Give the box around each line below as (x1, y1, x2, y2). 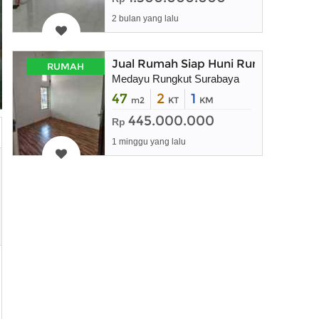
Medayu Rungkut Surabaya (112, 73, 239, 85)
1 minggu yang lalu (112, 137, 186, 147)
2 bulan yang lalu (112, 14, 179, 23)
